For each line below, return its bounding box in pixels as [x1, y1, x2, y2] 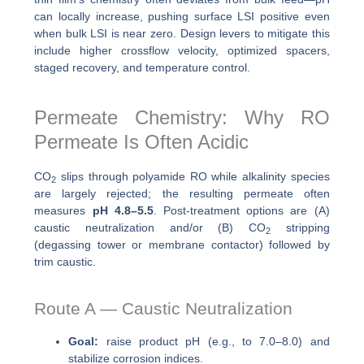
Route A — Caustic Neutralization [34, 298, 293, 318]
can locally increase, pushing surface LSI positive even [34, 10, 330, 24]
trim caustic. [34, 255, 97, 269]
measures [34, 204, 93, 218]
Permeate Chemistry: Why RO [34, 106, 330, 128]
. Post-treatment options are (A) [153, 204, 330, 218]
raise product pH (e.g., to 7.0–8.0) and [98, 334, 330, 348]
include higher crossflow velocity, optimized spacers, [34, 44, 330, 58]
